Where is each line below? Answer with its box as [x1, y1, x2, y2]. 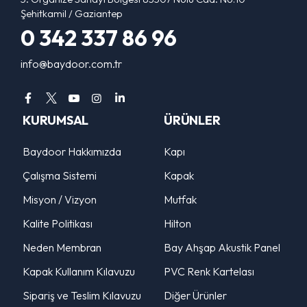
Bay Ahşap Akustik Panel [164, 240, 280, 254]
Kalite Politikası [23, 216, 93, 230]
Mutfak [164, 192, 197, 206]
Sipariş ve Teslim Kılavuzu [23, 288, 141, 302]
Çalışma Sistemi [23, 168, 97, 182]
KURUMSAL [23, 112, 88, 128]
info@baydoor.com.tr [21, 56, 122, 71]
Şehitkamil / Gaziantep [21, 6, 123, 20]
